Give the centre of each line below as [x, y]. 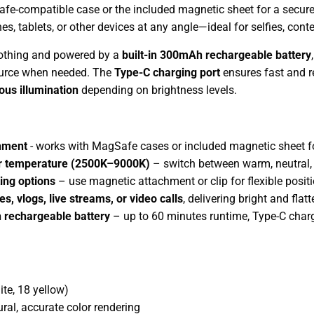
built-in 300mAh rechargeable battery [217, 55]
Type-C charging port [167, 72]
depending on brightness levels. [158, 90]
